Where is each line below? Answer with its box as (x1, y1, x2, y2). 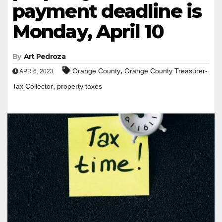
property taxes (57, 82, 102, 90)
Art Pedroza (23, 52, 65, 61)
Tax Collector (12, 82, 53, 90)
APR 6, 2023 (18, 67, 54, 75)
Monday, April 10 (12, 19, 164, 43)
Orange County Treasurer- (124, 66, 208, 75)
